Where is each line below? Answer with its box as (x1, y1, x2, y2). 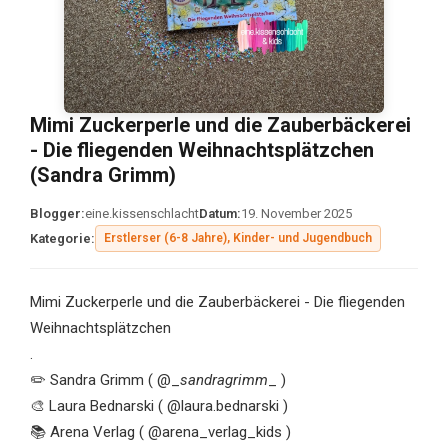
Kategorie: (29, 231, 95, 247)
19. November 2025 (240, 206, 352, 222)
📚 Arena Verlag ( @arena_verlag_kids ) (29, 423, 291, 442)
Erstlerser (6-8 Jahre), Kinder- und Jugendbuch (103, 231, 372, 246)
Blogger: (29, 206, 85, 222)
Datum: (198, 206, 241, 222)
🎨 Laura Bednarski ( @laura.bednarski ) (29, 397, 288, 416)
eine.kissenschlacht (84, 206, 199, 222)
